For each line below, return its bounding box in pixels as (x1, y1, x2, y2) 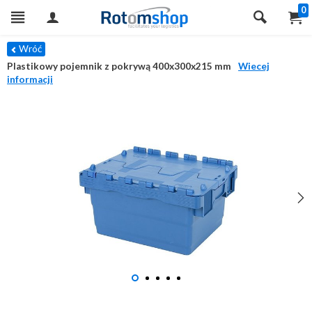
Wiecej (238, 61, 270, 72)
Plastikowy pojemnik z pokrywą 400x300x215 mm (7, 61, 231, 72)
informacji (7, 74, 53, 85)
